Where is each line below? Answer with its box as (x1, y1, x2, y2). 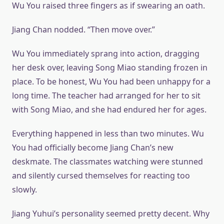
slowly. (12, 184, 37, 195)
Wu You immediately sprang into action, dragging (12, 48, 199, 59)
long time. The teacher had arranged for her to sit (12, 90, 200, 101)
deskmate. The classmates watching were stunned (12, 156, 203, 167)
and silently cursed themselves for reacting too (12, 170, 190, 181)
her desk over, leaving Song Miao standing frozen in (12, 62, 207, 73)
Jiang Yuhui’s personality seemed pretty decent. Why (12, 208, 209, 219)
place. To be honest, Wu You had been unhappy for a (12, 76, 210, 87)
